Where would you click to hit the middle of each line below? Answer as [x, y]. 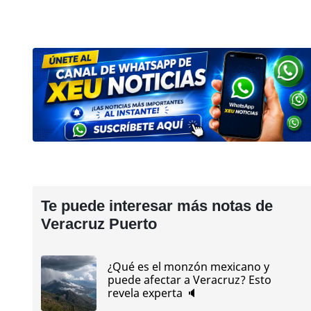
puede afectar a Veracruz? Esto [189, 280]
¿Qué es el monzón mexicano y [188, 267]
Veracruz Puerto [99, 224]
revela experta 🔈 [152, 293]
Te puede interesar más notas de [157, 205]
